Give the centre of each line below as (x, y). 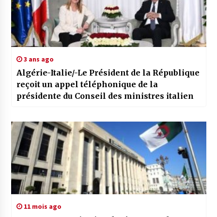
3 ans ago (38, 59)
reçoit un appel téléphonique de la (87, 85)
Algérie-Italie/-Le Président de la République (108, 73)
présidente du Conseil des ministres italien (105, 96)
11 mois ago (42, 207)
